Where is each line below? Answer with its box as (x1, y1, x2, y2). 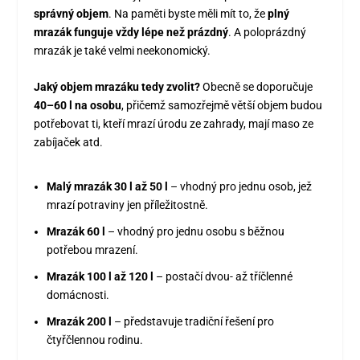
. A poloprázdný (228, 25, 307, 39)
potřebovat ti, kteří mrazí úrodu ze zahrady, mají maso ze (34, 117, 314, 131)
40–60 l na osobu (34, 99, 122, 112)
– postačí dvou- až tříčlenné (153, 269, 293, 283)
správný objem (34, 6, 109, 20)
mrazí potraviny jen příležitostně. (47, 198, 209, 212)
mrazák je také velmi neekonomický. (34, 43, 211, 57)
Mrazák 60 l (47, 225, 106, 239)
